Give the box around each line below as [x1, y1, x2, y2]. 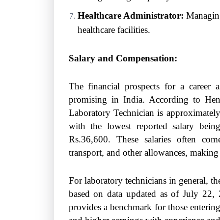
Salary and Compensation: [68, 53, 177, 63]
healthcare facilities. [77, 24, 150, 35]
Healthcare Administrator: [77, 10, 184, 21]
